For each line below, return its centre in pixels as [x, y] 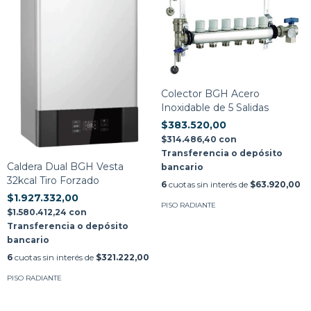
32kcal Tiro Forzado [53, 180]
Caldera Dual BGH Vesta [65, 167]
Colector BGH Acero [210, 93]
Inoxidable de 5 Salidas [215, 107]
